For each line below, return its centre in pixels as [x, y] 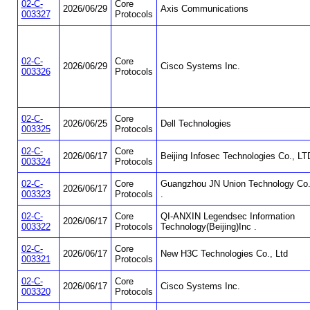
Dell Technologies [195, 124]
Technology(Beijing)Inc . [208, 227]
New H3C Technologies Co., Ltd [224, 254]
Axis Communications [204, 9]
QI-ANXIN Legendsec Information [227, 217]
